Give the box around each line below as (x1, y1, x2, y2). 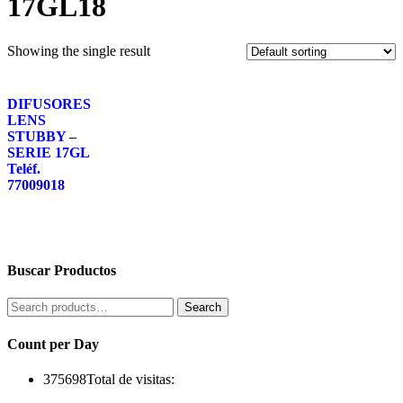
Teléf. (7, 160, 40, 176)
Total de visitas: (86, 371, 175, 387)
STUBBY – (7, 128, 76, 144)
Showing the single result (7, 42, 150, 58)
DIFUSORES (7, 95, 91, 112)
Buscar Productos (7, 263, 116, 278)
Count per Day (7, 336, 99, 352)
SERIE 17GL (7, 144, 89, 160)
